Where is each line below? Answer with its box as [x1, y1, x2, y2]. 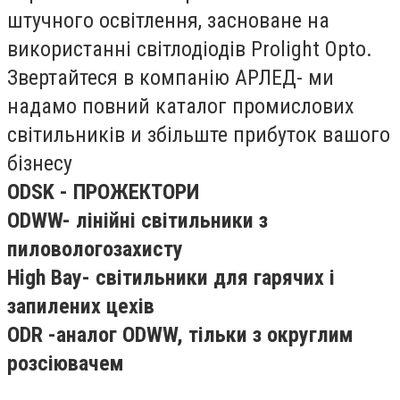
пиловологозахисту [7, 237, 183, 262]
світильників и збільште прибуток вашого [7, 122, 390, 147]
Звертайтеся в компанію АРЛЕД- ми [7, 65, 334, 90]
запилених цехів [7, 294, 154, 319]
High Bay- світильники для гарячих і [7, 265, 335, 290]
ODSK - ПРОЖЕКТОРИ [7, 179, 199, 204]
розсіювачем [7, 351, 124, 376]
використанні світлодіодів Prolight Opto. [7, 37, 372, 62]
